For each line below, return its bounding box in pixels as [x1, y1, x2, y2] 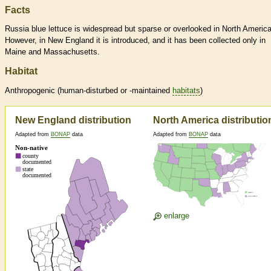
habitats [172, 86, 200, 96]
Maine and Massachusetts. [5, 47, 100, 57]
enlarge [162, 211, 189, 221]
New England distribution [15, 115, 131, 126]
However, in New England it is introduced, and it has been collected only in [5, 36, 266, 45]
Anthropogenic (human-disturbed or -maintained [5, 86, 172, 96]
